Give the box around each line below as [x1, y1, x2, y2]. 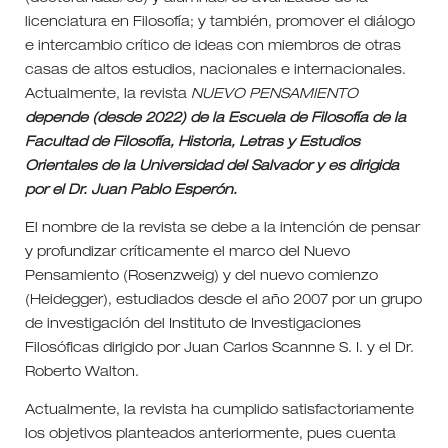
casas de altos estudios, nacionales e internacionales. [24, 63, 406, 78]
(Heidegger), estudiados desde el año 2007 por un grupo [24, 293, 422, 308]
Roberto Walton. [24, 365, 139, 380]
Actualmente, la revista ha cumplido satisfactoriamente [24, 403, 414, 418]
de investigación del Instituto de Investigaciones [24, 317, 361, 332]
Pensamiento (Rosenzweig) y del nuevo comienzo [24, 269, 378, 284]
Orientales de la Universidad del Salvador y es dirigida [24, 159, 399, 174]
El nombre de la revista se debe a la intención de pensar [24, 221, 420, 236]
